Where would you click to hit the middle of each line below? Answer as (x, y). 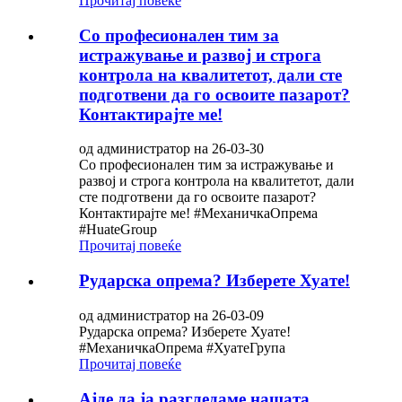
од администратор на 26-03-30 (171, 149)
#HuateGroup (118, 230)
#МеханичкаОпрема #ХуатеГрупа (182, 347)
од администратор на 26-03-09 (171, 315)
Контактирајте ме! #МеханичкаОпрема (198, 214)
